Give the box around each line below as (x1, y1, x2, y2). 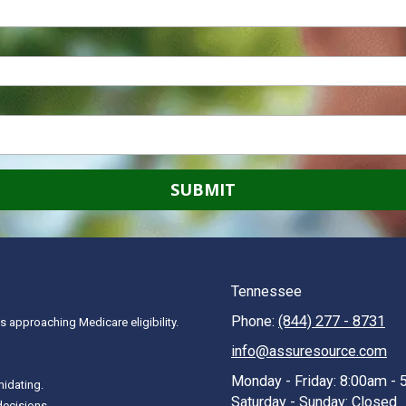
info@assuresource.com (231, 343, 387, 361)
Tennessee (231, 283, 302, 301)
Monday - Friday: (231, 372, 336, 391)
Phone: (231, 313, 278, 331)
